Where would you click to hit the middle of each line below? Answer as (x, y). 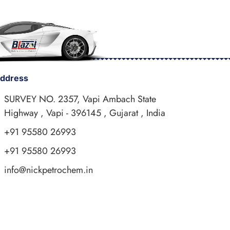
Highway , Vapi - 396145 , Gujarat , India (84, 113)
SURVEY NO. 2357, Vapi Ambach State (80, 99)
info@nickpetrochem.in (48, 170)
